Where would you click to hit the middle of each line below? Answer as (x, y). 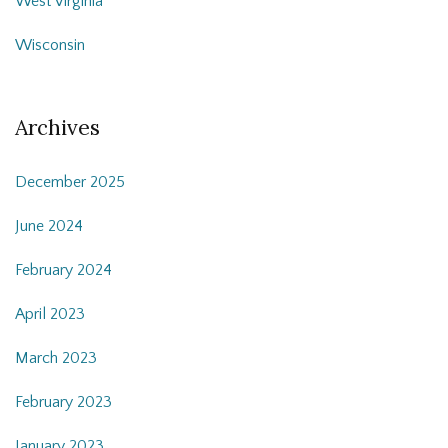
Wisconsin (50, 45)
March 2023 (56, 358)
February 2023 (63, 402)
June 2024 (49, 226)
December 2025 (70, 182)
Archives (57, 128)
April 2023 (50, 314)
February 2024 (63, 270)
